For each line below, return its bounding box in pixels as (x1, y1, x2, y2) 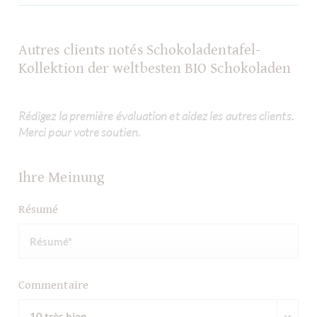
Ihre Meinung (18, 169, 104, 186)
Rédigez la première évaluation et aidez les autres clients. (18, 108, 294, 123)
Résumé (18, 202, 59, 217)
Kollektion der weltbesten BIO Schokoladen (18, 60, 292, 77)
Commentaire (18, 277, 88, 292)
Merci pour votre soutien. (18, 125, 141, 139)
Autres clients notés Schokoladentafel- (18, 42, 261, 59)
